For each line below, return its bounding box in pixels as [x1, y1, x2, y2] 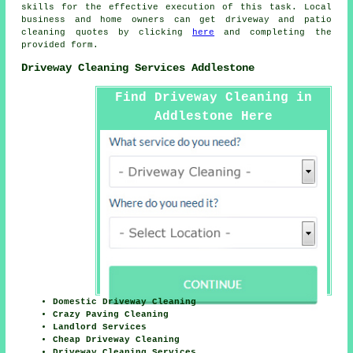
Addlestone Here [154, 110, 273, 124]
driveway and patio [225, 14, 332, 24]
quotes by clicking [65, 27, 193, 37]
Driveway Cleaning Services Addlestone [21, 61, 255, 75]
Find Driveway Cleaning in [114, 91, 312, 106]
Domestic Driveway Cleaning [53, 297, 197, 307]
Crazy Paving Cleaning [53, 310, 169, 320]
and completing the [214, 27, 332, 37]
